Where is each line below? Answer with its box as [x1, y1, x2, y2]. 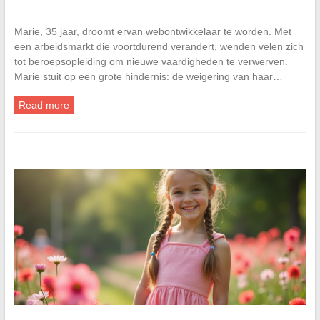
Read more [18, 99, 69, 111]
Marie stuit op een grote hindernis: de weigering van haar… [14, 71, 283, 83]
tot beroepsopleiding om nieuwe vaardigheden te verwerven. [14, 56, 288, 68]
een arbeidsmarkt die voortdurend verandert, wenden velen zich [14, 41, 304, 53]
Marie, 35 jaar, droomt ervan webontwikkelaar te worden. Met [14, 26, 291, 38]
